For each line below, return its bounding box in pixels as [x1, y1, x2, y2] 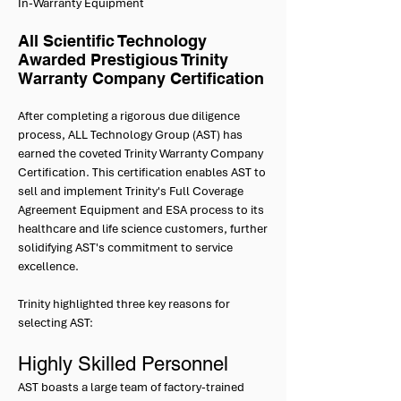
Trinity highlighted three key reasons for [18, 296, 230, 311]
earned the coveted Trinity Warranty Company [18, 146, 263, 161]
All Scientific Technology [18, 31, 207, 50]
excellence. [18, 259, 79, 274]
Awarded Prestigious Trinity [18, 50, 228, 69]
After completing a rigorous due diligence [18, 108, 240, 124]
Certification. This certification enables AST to [18, 165, 266, 180]
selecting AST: [18, 315, 93, 330]
